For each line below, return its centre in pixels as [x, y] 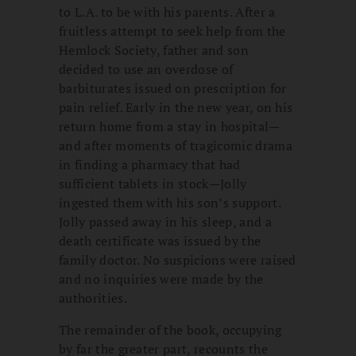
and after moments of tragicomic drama [176, 145]
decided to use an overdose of [146, 69]
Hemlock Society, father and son [154, 50]
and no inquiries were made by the [161, 279]
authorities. [93, 298]
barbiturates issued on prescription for [173, 88]
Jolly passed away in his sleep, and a [165, 221]
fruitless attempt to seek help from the [172, 31]
